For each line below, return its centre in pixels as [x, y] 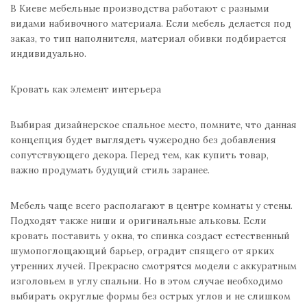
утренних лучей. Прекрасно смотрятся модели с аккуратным [153, 266]
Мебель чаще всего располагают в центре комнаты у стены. [151, 206]
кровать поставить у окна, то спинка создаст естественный [150, 236]
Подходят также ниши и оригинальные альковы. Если [138, 221]
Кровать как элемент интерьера [86, 89]
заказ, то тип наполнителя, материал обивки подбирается [148, 39]
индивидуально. [48, 54]
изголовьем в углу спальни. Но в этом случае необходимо [147, 281]
